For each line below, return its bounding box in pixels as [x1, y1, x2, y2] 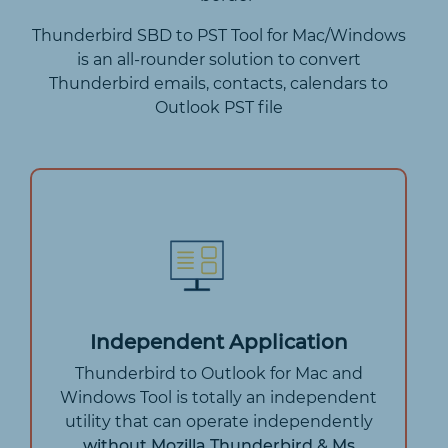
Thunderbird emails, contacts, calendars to [49, 73, 388, 93]
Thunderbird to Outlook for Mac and [74, 363, 363, 383]
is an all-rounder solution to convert [76, 49, 361, 69]
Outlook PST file [154, 97, 283, 117]
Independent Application [89, 329, 348, 354]
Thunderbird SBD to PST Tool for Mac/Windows [31, 25, 406, 45]
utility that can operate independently [64, 411, 373, 431]
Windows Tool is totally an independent [60, 387, 377, 407]
